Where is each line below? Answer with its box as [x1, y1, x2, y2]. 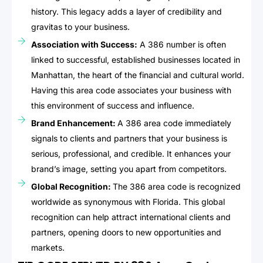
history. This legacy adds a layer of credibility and [31, 6, 222, 16]
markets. [31, 242, 65, 252]
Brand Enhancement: [31, 117, 117, 128]
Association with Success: [31, 39, 137, 49]
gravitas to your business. [31, 21, 130, 32]
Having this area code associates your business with [31, 85, 231, 95]
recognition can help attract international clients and [31, 211, 231, 222]
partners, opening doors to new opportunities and [31, 227, 221, 237]
